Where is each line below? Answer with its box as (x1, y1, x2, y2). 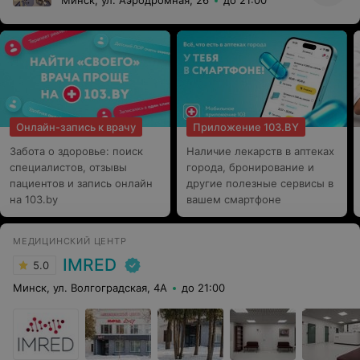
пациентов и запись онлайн (10, 177, 153, 190)
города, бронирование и (186, 161, 314, 174)
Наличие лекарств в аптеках (186, 145, 334, 157)
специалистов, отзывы (10, 161, 127, 174)
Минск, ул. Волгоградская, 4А (13, 281, 167, 294)
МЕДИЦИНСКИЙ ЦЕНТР (13, 235, 127, 247)
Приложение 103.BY (193, 121, 299, 133)
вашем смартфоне (186, 193, 281, 206)
